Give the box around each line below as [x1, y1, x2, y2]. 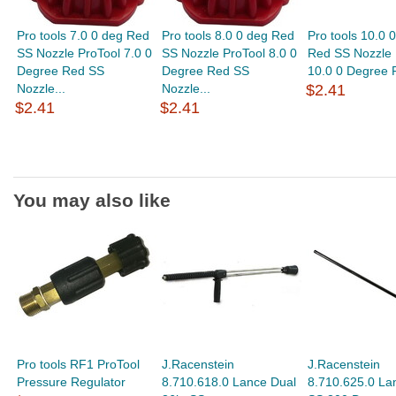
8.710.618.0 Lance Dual [162, 375, 297, 389]
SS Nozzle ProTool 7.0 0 [17, 46, 153, 60]
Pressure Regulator [17, 375, 126, 389]
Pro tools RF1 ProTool [17, 357, 141, 371]
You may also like [13, 190, 171, 210]
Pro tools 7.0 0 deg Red [17, 28, 150, 42]
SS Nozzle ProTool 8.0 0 [162, 46, 298, 60]
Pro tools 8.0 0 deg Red [162, 28, 295, 42]
